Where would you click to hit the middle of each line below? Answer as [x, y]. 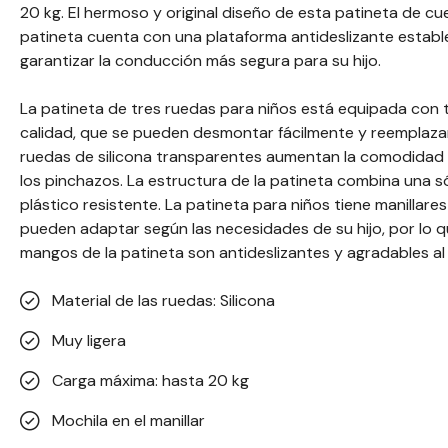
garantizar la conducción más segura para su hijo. [200, 60]
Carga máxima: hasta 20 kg [150, 380]
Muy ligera [89, 340]
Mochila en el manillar [128, 420]
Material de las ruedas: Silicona [163, 300]
